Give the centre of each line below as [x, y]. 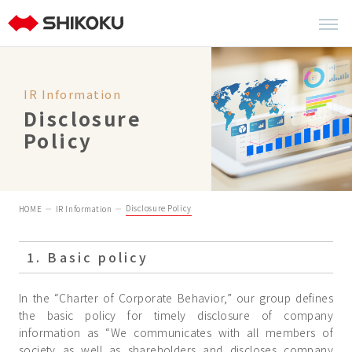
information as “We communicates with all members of [176, 333]
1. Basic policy [87, 257]
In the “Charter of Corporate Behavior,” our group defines [176, 298]
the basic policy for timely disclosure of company [176, 315]
